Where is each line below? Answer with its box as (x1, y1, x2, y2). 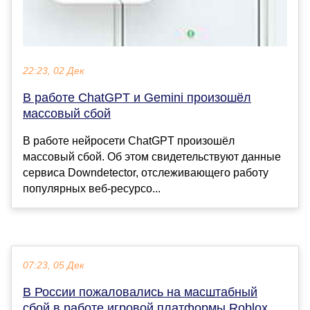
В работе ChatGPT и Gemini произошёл (23, 91, 251, 105)
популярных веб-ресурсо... (23, 183, 161, 195)
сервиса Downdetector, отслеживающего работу (23, 167, 268, 179)
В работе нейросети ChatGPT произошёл (23, 135, 235, 147)
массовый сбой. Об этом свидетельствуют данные (23, 151, 281, 163)
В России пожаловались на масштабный (23, 285, 257, 300)
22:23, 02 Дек (23, 66, 84, 77)
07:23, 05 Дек (23, 260, 84, 271)
